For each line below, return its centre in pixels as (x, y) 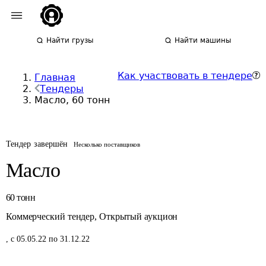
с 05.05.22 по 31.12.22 (50, 239)
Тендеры (62, 89)
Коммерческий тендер (50, 216)
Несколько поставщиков (107, 144)
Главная (55, 77)
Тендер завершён (37, 144)
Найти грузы (70, 40)
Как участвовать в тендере (185, 76)
